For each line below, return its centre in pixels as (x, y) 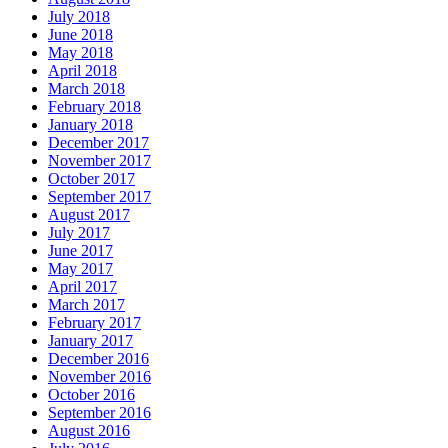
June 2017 (80, 251)
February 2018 (94, 107)
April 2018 (82, 71)
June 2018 (80, 35)
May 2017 (80, 269)
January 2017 (90, 341)
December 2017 (98, 143)
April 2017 (82, 287)
